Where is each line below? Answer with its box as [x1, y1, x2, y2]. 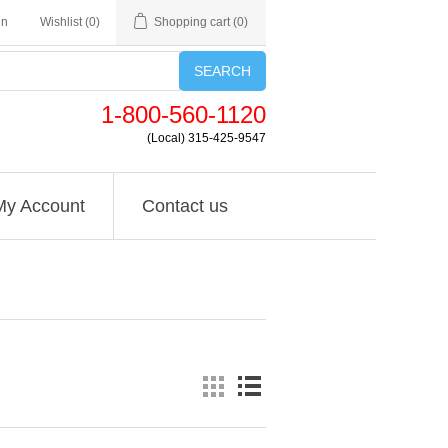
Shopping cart [154, 15, 230, 29]
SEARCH [194, 63, 251, 79]
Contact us [141, 196, 228, 216]
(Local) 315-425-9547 [147, 132, 266, 144]
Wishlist [40, 15, 82, 29]
